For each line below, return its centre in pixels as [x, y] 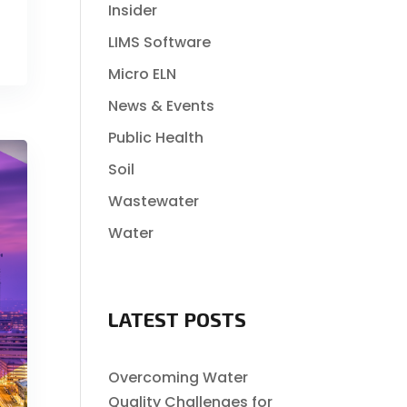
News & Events [162, 106]
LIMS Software [160, 42]
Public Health [156, 138]
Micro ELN [143, 74]
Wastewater [154, 201]
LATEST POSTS [178, 319]
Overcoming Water [179, 377]
